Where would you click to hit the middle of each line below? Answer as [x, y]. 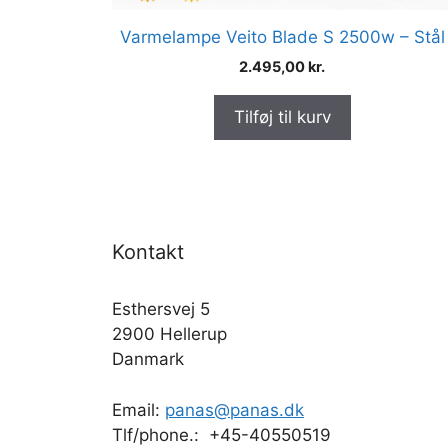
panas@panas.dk [234, 409]
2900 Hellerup [169, 334]
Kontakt [148, 252]
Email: [138, 409]
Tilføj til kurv [282, 117]
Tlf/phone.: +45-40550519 [221, 434]
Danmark [148, 359]
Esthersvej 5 [161, 309]
